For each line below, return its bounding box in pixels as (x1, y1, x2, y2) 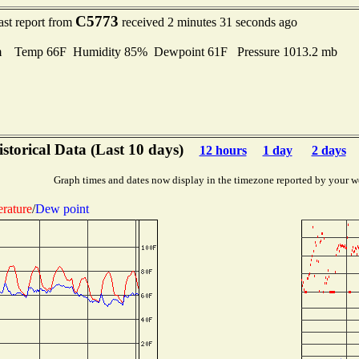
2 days (311, 143, 346, 157)
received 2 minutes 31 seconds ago (118, 15, 297, 29)
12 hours (199, 143, 247, 157)
